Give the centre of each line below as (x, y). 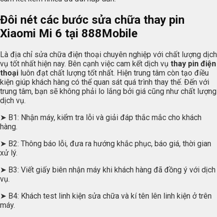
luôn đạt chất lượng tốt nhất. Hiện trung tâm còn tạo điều (114, 73)
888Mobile (109, 34)
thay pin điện (193, 63)
